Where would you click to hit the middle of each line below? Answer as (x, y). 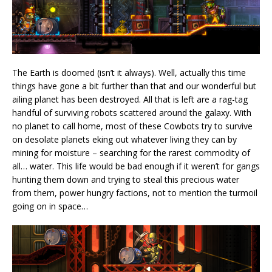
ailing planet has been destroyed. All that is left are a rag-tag (130, 100)
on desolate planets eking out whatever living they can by (124, 140)
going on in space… (50, 206)
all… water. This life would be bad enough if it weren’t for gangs (136, 166)
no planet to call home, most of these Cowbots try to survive (132, 126)
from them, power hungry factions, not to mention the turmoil (135, 193)
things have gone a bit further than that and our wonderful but (134, 86)
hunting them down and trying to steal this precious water (126, 180)
